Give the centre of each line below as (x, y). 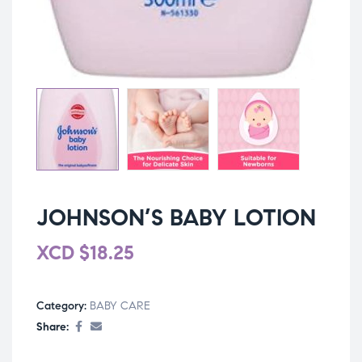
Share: (53, 327)
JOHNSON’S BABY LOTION (176, 217)
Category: (63, 306)
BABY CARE (120, 306)
